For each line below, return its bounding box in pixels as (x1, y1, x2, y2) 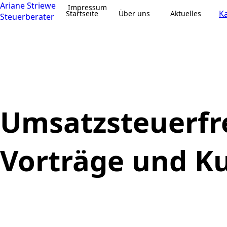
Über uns (119, 9, 150, 18)
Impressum (68, 3, 107, 12)
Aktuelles (170, 9, 201, 18)
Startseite (66, 9, 98, 18)
